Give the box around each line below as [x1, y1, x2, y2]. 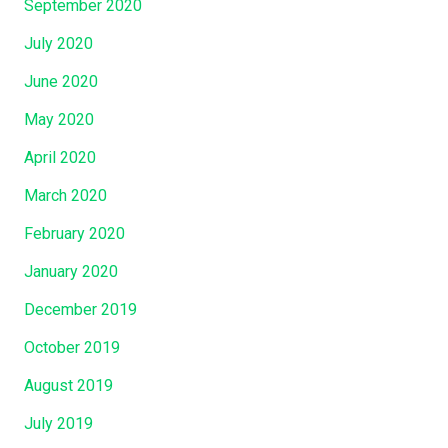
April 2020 [24, 147, 96, 167]
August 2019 [24, 375, 113, 395]
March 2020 [24, 185, 107, 205]
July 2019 [24, 413, 93, 433]
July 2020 [24, 33, 93, 53]
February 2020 [24, 223, 125, 243]
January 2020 [24, 261, 118, 281]
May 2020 [24, 109, 94, 129]
